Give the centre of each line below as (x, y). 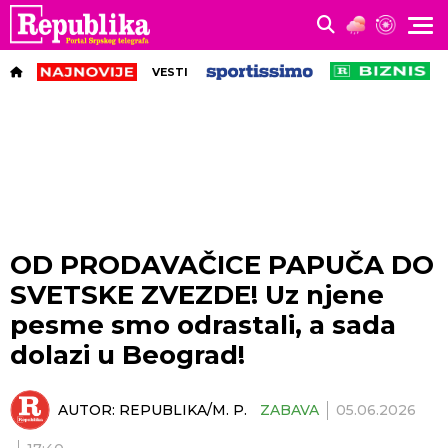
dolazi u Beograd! (127, 355)
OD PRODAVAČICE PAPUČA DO (222, 265)
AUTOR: (88, 409)
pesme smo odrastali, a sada (203, 325)
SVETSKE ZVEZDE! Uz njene (197, 295)
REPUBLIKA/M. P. (183, 409)
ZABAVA (289, 409)
